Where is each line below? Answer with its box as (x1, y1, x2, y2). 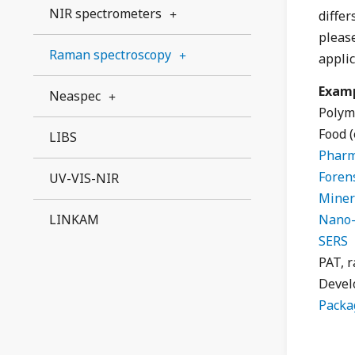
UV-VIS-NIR (49, 170, 119, 187)
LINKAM (49, 211, 99, 228)
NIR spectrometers (49, 5, 162, 22)
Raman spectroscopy (49, 46, 171, 63)
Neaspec (49, 87, 101, 105)
